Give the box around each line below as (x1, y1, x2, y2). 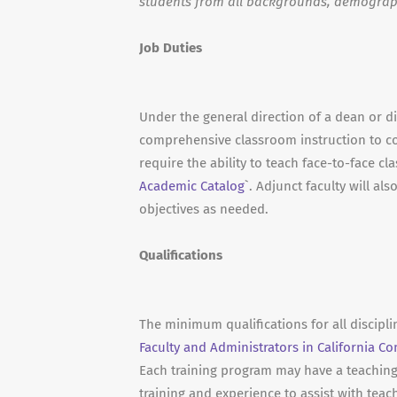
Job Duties (139, 40, 202, 56)
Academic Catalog (139, 178, 245, 194)
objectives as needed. (139, 201, 269, 217)
